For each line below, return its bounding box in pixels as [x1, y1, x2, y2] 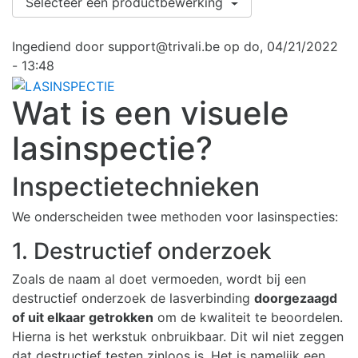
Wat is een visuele [12, 93, 289, 133]
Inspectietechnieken [12, 171, 260, 203]
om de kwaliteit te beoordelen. [153, 309, 343, 326]
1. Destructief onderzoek [12, 237, 272, 265]
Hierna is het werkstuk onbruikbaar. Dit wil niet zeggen [12, 328, 344, 345]
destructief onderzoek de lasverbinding [12, 290, 254, 307]
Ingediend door [12, 38, 108, 55]
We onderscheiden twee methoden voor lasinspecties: [12, 209, 338, 225]
